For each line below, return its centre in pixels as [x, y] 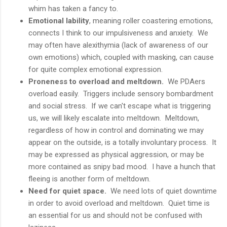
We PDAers [184, 81]
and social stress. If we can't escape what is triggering [120, 106]
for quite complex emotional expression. [96, 69]
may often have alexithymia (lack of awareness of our [118, 45]
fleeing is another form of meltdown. [89, 179]
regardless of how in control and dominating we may [116, 130]
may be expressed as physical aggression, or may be [116, 154]
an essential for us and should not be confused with [115, 215]
